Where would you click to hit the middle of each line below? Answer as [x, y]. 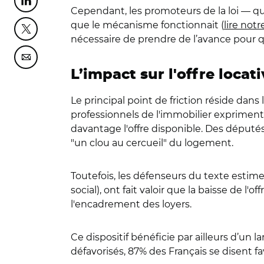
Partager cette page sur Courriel [95, 60]
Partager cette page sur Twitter [93, 32]
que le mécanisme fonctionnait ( [147, 25]
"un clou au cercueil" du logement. [152, 143]
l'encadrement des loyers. [131, 204]
